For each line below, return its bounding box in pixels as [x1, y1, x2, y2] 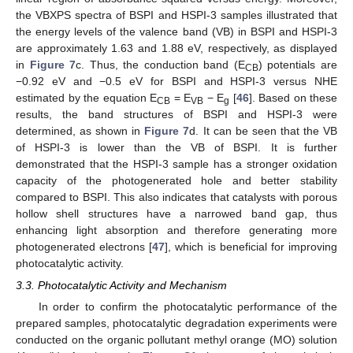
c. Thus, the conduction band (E [76, 58, 245, 72]
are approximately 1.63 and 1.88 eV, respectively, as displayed [16, 42, 337, 55]
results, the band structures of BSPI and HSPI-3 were [16, 108, 337, 121]
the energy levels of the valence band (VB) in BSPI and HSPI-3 [16, 25, 337, 39]
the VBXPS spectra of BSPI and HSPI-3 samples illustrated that [16, 9, 337, 22]
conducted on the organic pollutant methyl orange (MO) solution [16, 333, 337, 347]
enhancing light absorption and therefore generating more [16, 224, 337, 237]
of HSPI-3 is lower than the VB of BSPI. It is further [16, 141, 337, 154]
